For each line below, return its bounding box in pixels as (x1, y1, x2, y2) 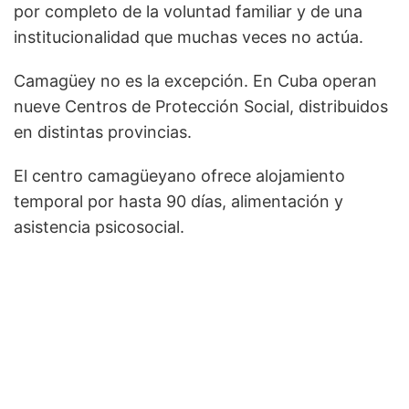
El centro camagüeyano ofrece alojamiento (14, 166, 345, 186)
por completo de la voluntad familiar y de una (14, 2, 362, 22)
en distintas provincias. (14, 122, 192, 142)
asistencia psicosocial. (14, 217, 184, 237)
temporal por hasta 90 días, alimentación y (14, 192, 343, 212)
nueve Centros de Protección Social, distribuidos (14, 97, 388, 117)
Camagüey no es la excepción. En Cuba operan (14, 71, 377, 91)
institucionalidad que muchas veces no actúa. (14, 27, 363, 47)
